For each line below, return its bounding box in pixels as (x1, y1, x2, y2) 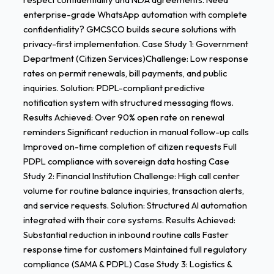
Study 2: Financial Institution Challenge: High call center (23, 170, 240, 182)
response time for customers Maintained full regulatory (23, 243, 247, 256)
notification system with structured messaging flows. (23, 97, 234, 109)
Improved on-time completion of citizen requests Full (23, 141, 237, 153)
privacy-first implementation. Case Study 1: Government (23, 38, 248, 50)
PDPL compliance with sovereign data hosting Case (23, 155, 229, 168)
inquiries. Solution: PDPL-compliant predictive (23, 82, 205, 94)
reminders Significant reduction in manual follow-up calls (23, 126, 249, 138)
